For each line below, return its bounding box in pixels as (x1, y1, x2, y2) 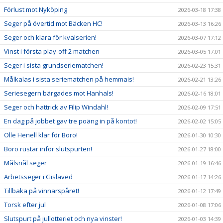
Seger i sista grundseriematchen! (4, 60, 104, 70)
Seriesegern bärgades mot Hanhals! (4, 88, 113, 98)
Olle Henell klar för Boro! (4, 130, 78, 139)
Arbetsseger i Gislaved (4, 172, 73, 181)
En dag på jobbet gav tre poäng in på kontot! (4, 116, 137, 125)
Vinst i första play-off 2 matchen (4, 46, 100, 56)
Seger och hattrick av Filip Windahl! (4, 102, 108, 111)
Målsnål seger (4, 158, 47, 167)
